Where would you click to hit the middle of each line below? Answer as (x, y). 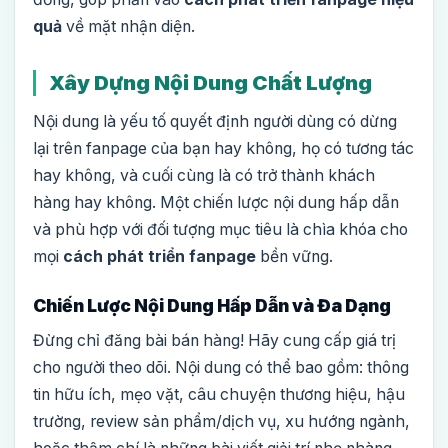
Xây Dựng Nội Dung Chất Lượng (210, 83)
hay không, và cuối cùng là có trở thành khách (204, 176)
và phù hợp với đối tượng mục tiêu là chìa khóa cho (220, 230)
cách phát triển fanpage (159, 257)
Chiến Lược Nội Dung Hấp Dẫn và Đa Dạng (212, 306)
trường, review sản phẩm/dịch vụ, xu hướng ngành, (221, 422)
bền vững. (294, 257)
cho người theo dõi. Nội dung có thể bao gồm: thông (221, 368)
